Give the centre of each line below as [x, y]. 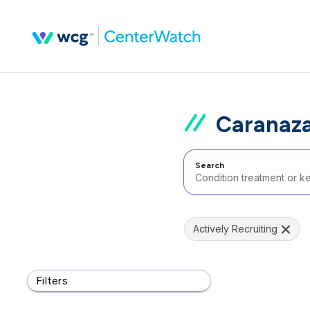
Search [210, 165]
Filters [52, 281]
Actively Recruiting [235, 229]
